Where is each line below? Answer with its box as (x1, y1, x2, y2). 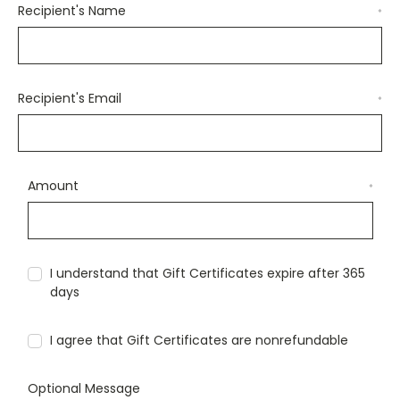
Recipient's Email (18, 89, 121, 107)
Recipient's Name (18, 2, 126, 20)
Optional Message (27, 379, 140, 397)
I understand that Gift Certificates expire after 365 (50, 264, 366, 282)
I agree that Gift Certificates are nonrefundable (50, 330, 349, 349)
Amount (27, 177, 79, 195)
